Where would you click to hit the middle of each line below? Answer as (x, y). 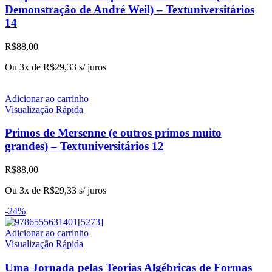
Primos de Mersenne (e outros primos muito (113, 133)
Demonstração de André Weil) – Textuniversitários (130, 9)
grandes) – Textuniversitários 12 (84, 146)
